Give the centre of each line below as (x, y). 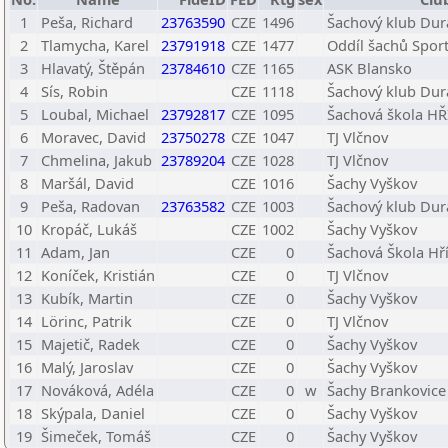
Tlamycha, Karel (95, 45)
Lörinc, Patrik (86, 321)
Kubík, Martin (87, 298)
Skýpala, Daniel (93, 413)
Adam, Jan (75, 252)
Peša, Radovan (90, 206)
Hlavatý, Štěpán (93, 68)
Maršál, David (87, 183)
